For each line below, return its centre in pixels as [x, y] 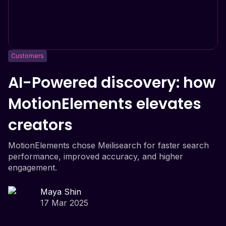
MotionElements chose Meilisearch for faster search [108, 145]
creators [40, 125]
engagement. [33, 167]
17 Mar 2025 [64, 203]
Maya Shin [61, 191]
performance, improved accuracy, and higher [96, 156]
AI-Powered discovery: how [112, 82]
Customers [27, 55]
